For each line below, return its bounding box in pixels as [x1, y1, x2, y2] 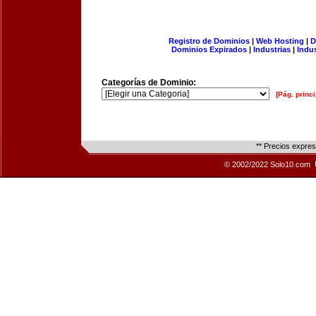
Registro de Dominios [168, 37, 250, 45]
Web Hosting [255, 37, 304, 45]
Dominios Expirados [171, 45, 247, 54]
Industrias [253, 45, 291, 54]
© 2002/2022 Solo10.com [224, 160, 312, 169]
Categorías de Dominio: [102, 78, 196, 87]
